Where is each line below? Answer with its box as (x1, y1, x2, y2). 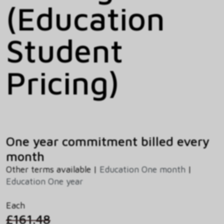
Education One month (99, 163, 185, 174)
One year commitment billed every (6, 133, 209, 148)
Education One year (6, 175, 83, 186)
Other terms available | (6, 163, 99, 174)
